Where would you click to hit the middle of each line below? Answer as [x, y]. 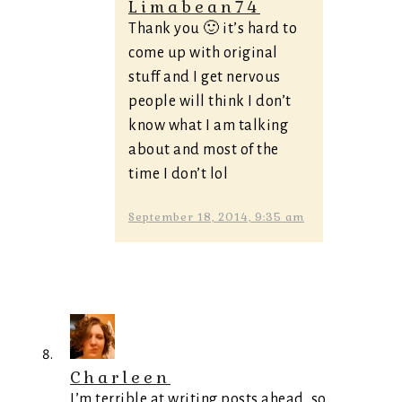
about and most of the [204, 150]
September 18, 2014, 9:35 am [216, 217]
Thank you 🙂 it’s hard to [213, 29]
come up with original [203, 53]
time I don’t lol [178, 174]
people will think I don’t [210, 101]
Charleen [120, 377]
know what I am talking [208, 126]
